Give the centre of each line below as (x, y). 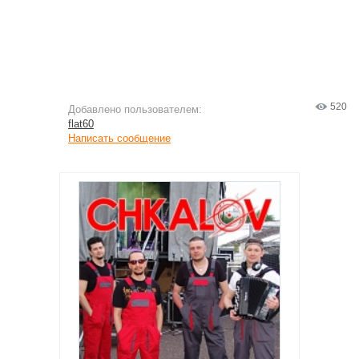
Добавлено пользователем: (135, 109)
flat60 (81, 124)
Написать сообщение (119, 138)
